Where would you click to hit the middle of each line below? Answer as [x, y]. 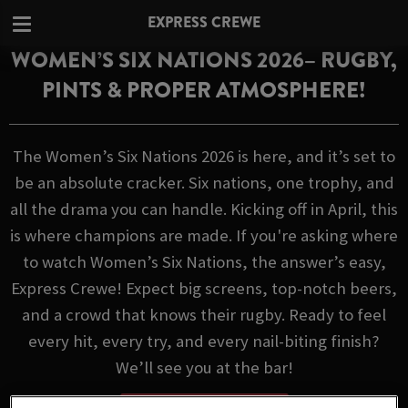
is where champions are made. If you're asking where [204, 235]
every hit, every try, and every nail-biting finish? [204, 341]
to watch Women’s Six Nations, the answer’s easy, [204, 262]
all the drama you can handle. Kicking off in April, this [204, 209]
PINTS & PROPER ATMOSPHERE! [204, 90]
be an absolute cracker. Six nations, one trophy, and [204, 183]
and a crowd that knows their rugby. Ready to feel [204, 315]
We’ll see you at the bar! [204, 367]
